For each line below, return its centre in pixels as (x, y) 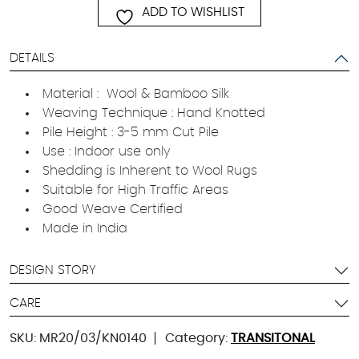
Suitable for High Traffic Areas (135, 190)
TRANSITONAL (273, 338)
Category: (198, 338)
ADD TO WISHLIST (193, 12)
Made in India (85, 228)
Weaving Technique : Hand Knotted (154, 113)
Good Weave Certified (113, 209)
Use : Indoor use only (106, 151)
